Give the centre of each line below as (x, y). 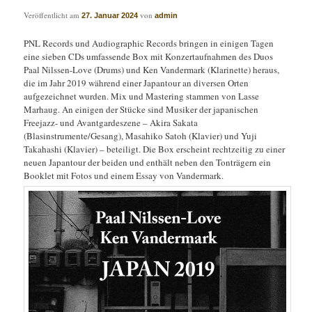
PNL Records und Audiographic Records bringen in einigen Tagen (149, 43)
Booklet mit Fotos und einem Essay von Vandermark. (124, 175)
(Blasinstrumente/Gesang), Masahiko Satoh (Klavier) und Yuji (141, 135)
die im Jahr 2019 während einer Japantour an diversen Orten (136, 83)
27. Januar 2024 (110, 16)
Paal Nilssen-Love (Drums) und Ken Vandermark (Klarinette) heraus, (152, 69)
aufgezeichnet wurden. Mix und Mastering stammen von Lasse (142, 96)
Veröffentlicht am (53, 15)
